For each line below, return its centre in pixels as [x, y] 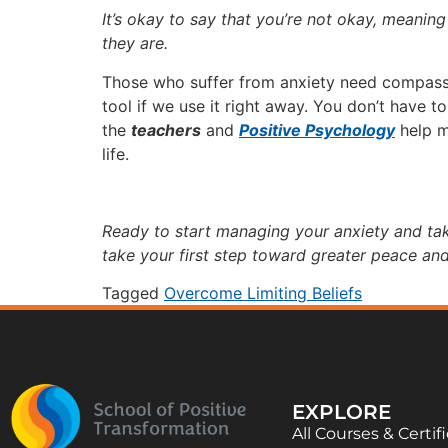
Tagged [133, 293]
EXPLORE [341, 412]
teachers [166, 129]
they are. [135, 43]
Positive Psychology [317, 129]
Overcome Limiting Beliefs [263, 293]
